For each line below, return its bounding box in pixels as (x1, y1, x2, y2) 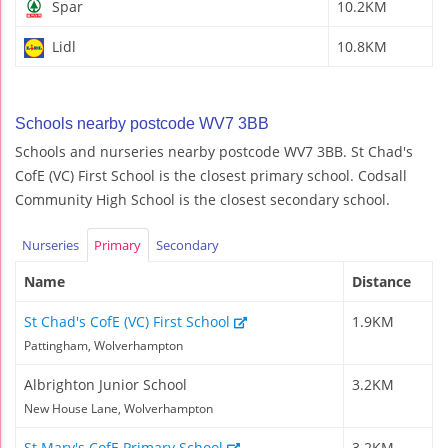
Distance (352, 272, 411, 292)
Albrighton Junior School (24, 375, 187, 395)
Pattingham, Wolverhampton (24, 338, 183, 354)
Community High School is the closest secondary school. (15, 189, 390, 209)
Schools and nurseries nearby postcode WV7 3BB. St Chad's (15, 141, 413, 161)
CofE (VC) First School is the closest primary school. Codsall (15, 165, 407, 185)
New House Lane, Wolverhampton (24, 401, 213, 417)
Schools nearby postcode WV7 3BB (15, 114, 269, 132)
